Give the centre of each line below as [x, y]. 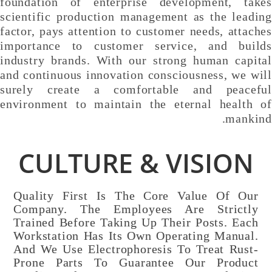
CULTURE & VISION [136, 163]
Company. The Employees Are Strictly [136, 209]
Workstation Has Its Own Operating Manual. [136, 236]
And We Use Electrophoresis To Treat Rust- [136, 249]
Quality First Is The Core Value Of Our [136, 196]
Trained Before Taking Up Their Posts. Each [136, 223]
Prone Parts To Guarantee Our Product [136, 263]
